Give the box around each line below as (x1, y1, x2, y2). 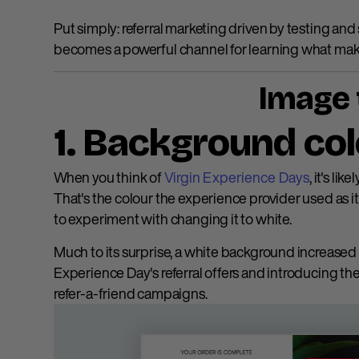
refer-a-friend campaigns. (54, 283, 208, 305)
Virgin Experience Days (163, 167, 309, 188)
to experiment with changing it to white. (54, 208, 294, 230)
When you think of (54, 167, 164, 188)
